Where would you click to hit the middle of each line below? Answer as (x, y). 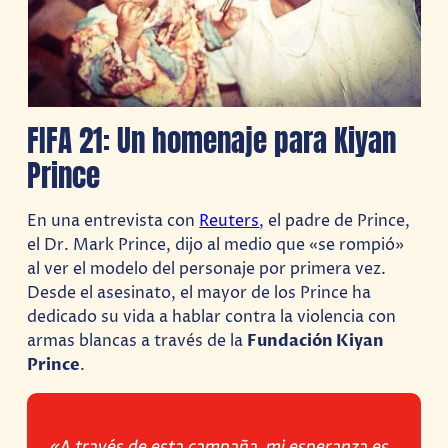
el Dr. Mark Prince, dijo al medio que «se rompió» (216, 245)
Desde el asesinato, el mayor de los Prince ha (199, 293)
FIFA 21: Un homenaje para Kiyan (212, 140)
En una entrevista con (113, 221)
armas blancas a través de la (137, 341)
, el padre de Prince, (335, 221)
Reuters (229, 221)
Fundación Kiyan (316, 341)
